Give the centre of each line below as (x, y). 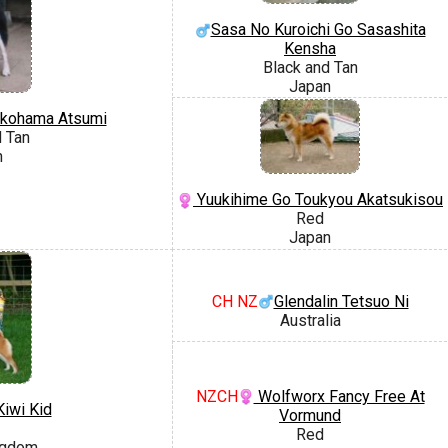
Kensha (310, 48)
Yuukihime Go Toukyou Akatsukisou (318, 200)
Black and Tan (310, 67)
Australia (310, 320)
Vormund (310, 415)
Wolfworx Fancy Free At (339, 396)
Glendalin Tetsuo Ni (341, 301)
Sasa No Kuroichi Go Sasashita (318, 29)
